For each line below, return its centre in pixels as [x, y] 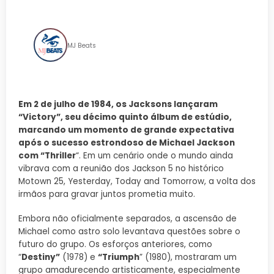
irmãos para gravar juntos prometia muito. [107, 194]
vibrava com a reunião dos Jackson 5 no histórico [121, 168]
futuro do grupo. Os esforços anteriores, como [115, 244]
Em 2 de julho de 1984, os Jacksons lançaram [118, 104]
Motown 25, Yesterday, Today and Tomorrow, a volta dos [137, 181]
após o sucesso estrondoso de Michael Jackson [127, 143]
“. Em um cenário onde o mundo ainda [154, 155]
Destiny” [41, 257]
